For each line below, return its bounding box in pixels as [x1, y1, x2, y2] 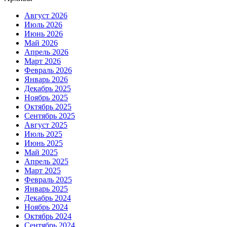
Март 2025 [24, 166, 61, 175]
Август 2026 [24, 11, 67, 20]
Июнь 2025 [24, 138, 63, 147]
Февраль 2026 [24, 65, 72, 74]
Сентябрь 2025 [24, 111, 75, 120]
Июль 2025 [24, 129, 62, 138]
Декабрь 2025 [24, 84, 71, 93]
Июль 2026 [24, 20, 62, 29]
